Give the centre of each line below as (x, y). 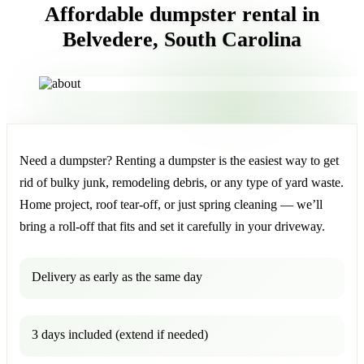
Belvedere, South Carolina (182, 39)
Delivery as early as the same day (117, 276)
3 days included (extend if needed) (120, 334)
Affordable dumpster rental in (182, 14)
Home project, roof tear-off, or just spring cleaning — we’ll (171, 204)
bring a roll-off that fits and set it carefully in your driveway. (172, 226)
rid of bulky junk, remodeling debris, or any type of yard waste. (182, 182)
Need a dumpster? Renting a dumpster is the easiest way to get (179, 160)
